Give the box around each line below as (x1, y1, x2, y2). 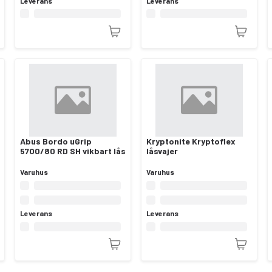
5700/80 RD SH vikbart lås (20, 145, 126, 156)
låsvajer (146, 145, 178, 156)
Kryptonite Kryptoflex (146, 135, 236, 146)
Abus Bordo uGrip (20, 135, 92, 146)
